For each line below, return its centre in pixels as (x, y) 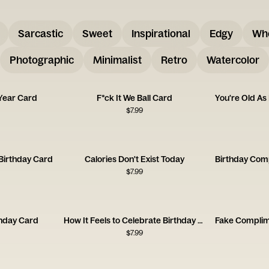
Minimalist (117, 60)
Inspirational (161, 33)
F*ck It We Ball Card (134, 98)
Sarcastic (40, 33)
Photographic (42, 60)
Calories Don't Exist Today (134, 159)
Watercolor (233, 60)
